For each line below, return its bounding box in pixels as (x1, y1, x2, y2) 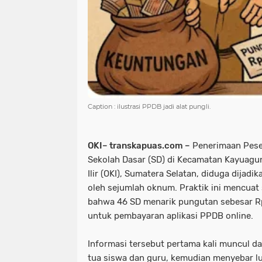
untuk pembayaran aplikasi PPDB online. (88, 210, 253, 221)
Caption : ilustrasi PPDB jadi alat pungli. (88, 102, 211, 111)
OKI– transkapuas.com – (88, 140, 190, 151)
